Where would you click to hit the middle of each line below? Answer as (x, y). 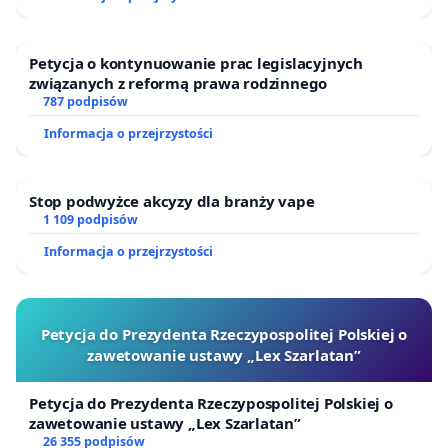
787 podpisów (85, 101)
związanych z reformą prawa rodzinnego (178, 82)
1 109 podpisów (90, 219)
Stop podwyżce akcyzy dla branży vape (172, 200)
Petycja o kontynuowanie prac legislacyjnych (196, 62)
